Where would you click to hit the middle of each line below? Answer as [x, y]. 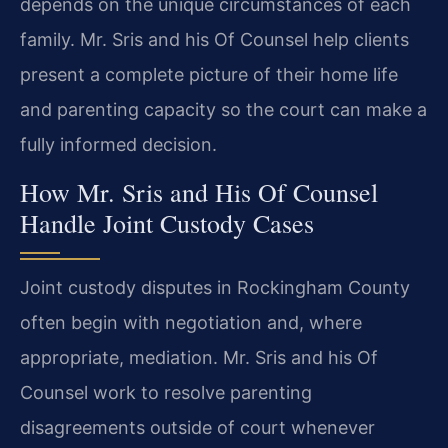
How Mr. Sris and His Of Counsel [199, 191]
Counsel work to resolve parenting [166, 392]
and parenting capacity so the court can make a [223, 110]
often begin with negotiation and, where [191, 322]
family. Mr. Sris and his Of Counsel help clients [214, 40]
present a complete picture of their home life [209, 75]
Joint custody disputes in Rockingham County [215, 287]
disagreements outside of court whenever [197, 427]
